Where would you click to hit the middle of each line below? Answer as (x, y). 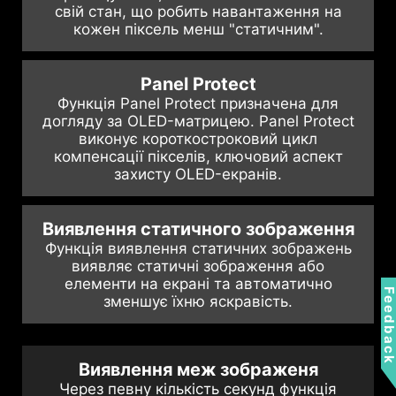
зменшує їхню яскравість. (198, 302)
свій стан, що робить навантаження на (198, 12)
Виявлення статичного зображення (198, 229)
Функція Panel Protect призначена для (198, 104)
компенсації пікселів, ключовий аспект (198, 157)
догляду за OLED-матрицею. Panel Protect (198, 122)
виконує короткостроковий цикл (198, 139)
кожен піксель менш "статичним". (198, 30)
